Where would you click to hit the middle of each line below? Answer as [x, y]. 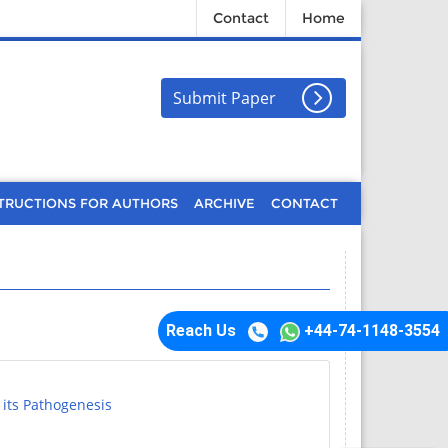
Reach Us [201, 330]
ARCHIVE [224, 203]
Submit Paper [224, 98]
